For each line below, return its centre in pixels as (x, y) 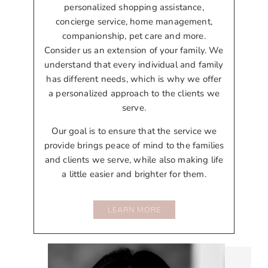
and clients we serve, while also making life (134, 160)
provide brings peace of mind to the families (134, 146)
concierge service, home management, (134, 22)
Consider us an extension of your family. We (134, 51)
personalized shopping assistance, (134, 7)
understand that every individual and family (134, 65)
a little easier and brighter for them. (134, 174)
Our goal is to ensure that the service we (134, 131)
